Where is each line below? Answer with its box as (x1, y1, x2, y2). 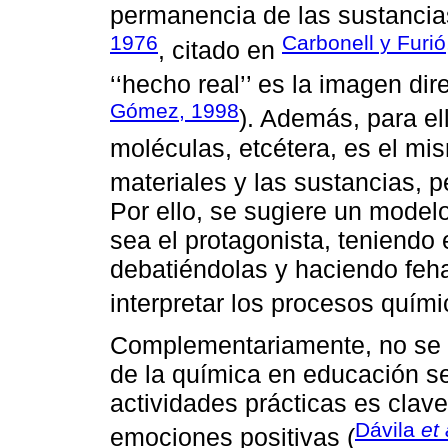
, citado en (158, 35, 282, 64)
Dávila (355, 418, 421, 442)
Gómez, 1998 (110, 99, 239, 123)
